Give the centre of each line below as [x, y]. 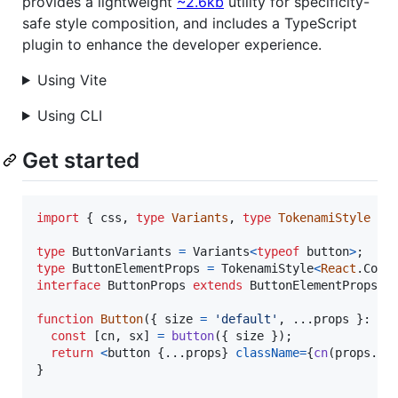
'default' [246, 319]
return [72, 353]
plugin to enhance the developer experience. [172, 44]
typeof [278, 251]
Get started [81, 160]
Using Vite [72, 80]
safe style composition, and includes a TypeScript [190, 23]
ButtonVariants [122, 251]
